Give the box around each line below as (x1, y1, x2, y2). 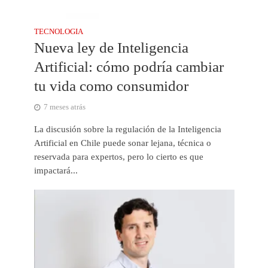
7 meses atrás (43, 102, 86, 111)
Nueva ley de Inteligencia (33, 39, 188, 56)
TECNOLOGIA (33, 27, 83, 36)
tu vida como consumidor (33, 77, 188, 94)
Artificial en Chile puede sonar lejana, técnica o (33, 138, 211, 148)
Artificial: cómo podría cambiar (33, 58, 224, 75)
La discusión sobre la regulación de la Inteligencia (33, 124, 221, 134)
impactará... (33, 165, 78, 175)
